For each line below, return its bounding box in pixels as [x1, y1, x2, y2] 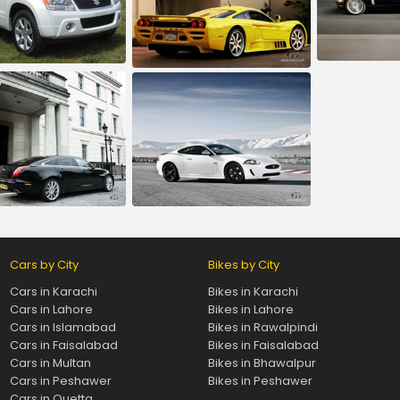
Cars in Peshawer [9, 371, 112, 389]
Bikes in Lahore [207, 300, 294, 318]
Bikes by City [207, 255, 279, 273]
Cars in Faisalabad [9, 336, 118, 354]
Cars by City [9, 255, 79, 273]
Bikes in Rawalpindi [207, 318, 318, 336]
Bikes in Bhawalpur [207, 354, 316, 371]
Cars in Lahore [9, 300, 93, 318]
